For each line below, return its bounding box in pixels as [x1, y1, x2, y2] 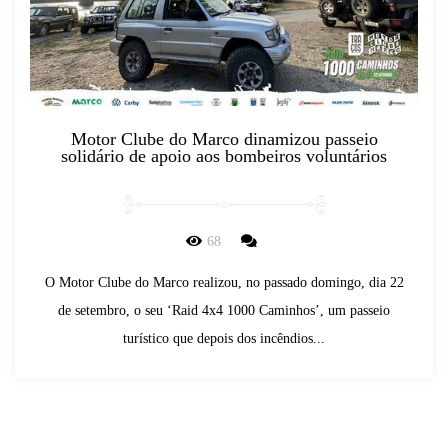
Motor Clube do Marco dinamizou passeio [70, 128, 378, 149]
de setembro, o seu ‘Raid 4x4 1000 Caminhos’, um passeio [58, 302, 390, 318]
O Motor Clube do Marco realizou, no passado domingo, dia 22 [44, 274, 404, 290]
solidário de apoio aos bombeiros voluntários [61, 145, 387, 166]
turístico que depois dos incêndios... [123, 330, 325, 346]
